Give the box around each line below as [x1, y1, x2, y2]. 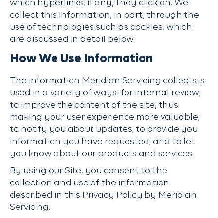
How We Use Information [10, 53, 153, 65]
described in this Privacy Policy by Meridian [10, 191, 197, 200]
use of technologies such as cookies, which [10, 23, 192, 32]
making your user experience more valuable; [10, 113, 200, 122]
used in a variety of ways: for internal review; [10, 89, 200, 97]
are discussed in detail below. [10, 35, 135, 44]
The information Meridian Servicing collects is [10, 76, 205, 85]
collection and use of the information [10, 179, 169, 187]
